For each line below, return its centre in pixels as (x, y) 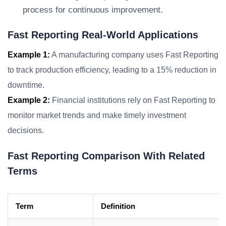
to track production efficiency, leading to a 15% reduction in (112, 70)
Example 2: (29, 100)
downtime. (26, 85)
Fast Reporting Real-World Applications (103, 35)
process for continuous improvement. (93, 10)
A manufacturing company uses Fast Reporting (134, 55)
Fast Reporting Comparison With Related (106, 156)
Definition (118, 206)
